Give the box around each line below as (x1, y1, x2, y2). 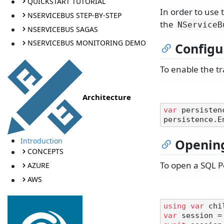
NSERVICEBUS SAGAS (27, 24, 98, 34)
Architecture (82, 91, 131, 102)
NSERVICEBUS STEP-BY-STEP (27, 10, 121, 20)
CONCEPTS (27, 146, 63, 156)
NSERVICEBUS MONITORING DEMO (27, 38, 146, 48)
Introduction (20, 135, 62, 145)
